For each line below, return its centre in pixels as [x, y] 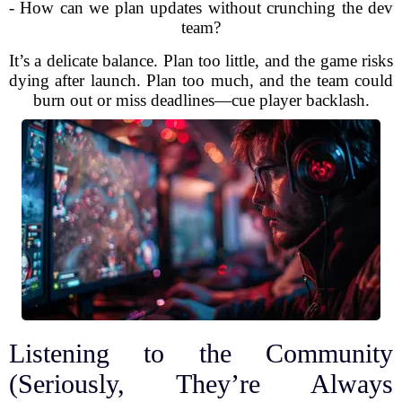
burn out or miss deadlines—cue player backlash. [201, 100]
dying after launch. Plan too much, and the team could [201, 80]
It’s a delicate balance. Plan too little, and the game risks [201, 61]
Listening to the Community [201, 353]
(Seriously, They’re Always [201, 384]
